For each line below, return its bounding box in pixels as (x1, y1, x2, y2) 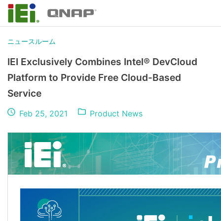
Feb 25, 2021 (19, 109, 68, 118)
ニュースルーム (7, 37, 56, 45)
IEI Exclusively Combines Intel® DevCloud (7, 56, 197, 68)
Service (7, 87, 41, 99)
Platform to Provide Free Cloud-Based (7, 72, 181, 83)
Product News (90, 109, 143, 118)
